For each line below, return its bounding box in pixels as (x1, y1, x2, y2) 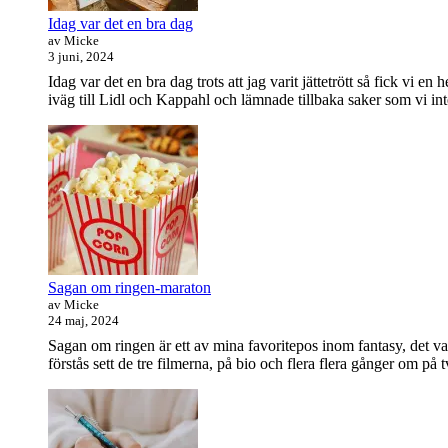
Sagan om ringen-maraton (48, 279, 211, 297)
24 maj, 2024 (48, 313, 119, 329)
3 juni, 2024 (48, 49, 114, 65)
